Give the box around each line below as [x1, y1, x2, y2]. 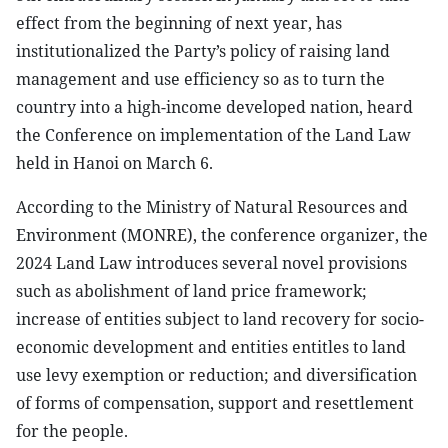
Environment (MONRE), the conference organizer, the [16, 224, 428, 246]
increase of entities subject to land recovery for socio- [16, 308, 424, 330]
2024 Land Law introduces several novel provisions [16, 252, 407, 274]
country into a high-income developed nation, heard [16, 96, 413, 118]
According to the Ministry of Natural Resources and [16, 196, 408, 218]
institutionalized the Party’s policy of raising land [16, 40, 390, 62]
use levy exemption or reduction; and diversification [16, 364, 417, 386]
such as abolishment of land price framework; [16, 280, 367, 302]
